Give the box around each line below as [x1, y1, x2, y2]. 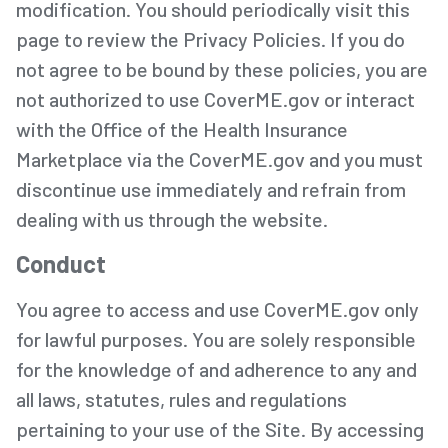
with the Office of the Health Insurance [16, 116, 348, 141]
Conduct [16, 248, 106, 278]
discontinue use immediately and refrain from [16, 176, 406, 201]
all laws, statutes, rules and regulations [16, 386, 347, 411]
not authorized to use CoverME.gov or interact [16, 86, 415, 111]
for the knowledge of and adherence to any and [16, 356, 417, 381]
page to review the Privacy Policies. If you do [16, 26, 405, 51]
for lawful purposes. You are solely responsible [16, 326, 416, 351]
